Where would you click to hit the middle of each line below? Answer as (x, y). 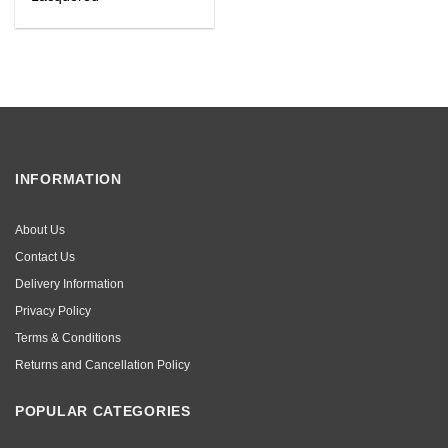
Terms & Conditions (68, 337)
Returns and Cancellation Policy (102, 364)
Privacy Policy (53, 310)
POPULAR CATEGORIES (103, 410)
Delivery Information (69, 283)
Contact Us (45, 256)
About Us (40, 229)
